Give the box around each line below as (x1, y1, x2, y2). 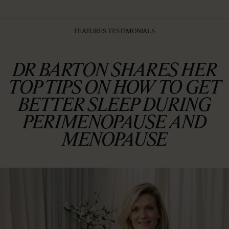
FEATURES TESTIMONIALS (74, 27, 155, 35)
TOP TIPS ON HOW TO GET (8, 79, 221, 98)
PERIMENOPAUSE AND (22, 113, 207, 132)
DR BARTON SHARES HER (12, 61, 217, 80)
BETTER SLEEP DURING (18, 96, 211, 115)
